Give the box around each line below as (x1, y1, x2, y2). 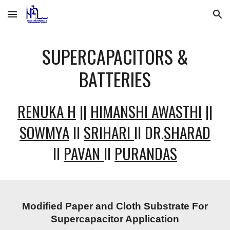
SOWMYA (20, 121, 69, 143)
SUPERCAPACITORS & (42, 43, 188, 70)
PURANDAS (114, 142, 177, 164)
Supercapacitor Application (51, 214, 179, 224)
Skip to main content (8, 14, 81, 24)
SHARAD (164, 121, 210, 143)
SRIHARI (84, 121, 134, 143)
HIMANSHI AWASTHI (90, 100, 202, 122)
